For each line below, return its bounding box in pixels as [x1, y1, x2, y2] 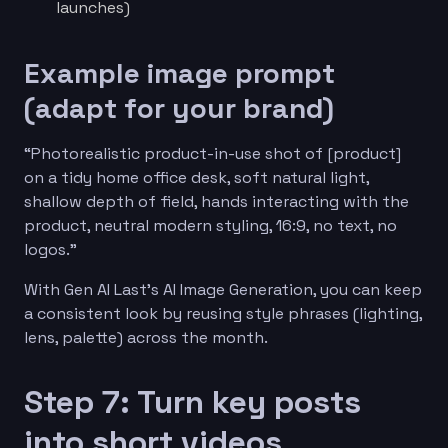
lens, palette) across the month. [24, 326, 268, 348]
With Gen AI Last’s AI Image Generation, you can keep [24, 278, 422, 300]
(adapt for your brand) [24, 89, 334, 126]
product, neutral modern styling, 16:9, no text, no [24, 214, 397, 236]
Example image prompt [24, 54, 335, 91]
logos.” [24, 238, 77, 260]
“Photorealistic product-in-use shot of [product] [24, 142, 401, 164]
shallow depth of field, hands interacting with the [24, 190, 409, 212]
